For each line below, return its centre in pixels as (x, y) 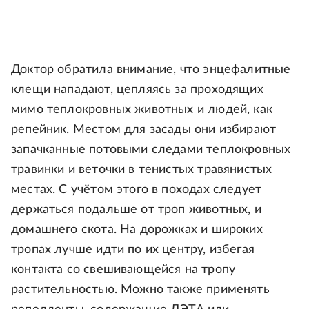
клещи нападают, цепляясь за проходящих (137, 90)
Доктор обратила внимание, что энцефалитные (151, 70)
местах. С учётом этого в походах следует (137, 190)
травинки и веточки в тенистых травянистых (142, 170)
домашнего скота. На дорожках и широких (137, 230)
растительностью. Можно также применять (140, 290)
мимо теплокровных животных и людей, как (142, 110)
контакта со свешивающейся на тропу (123, 270)
